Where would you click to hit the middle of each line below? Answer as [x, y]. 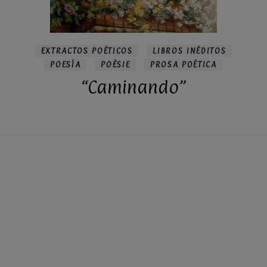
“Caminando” [133, 87]
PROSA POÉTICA [184, 64]
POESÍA [66, 64]
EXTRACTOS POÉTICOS [87, 50]
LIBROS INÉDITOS [190, 50]
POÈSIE [116, 64]
